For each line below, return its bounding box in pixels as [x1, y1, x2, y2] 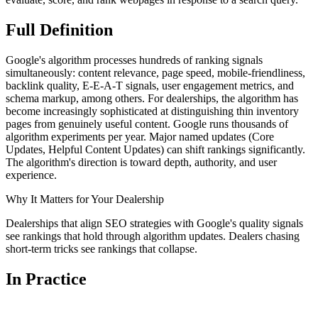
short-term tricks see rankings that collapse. [6, 242, 197, 255]
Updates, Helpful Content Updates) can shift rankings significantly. [6, 143, 305, 155]
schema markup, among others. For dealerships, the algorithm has [6, 92, 298, 104]
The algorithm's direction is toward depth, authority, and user [6, 155, 277, 168]
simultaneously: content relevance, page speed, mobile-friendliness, [6, 66, 305, 79]
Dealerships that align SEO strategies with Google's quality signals [6, 216, 303, 229]
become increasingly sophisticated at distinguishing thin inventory [6, 104, 299, 117]
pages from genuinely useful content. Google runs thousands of [6, 117, 288, 130]
